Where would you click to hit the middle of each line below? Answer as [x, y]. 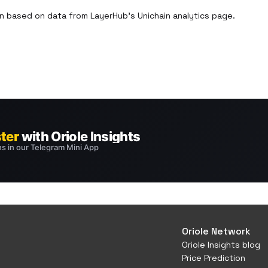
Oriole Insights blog [221, 245]
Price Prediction [214, 258]
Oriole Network [216, 231]
